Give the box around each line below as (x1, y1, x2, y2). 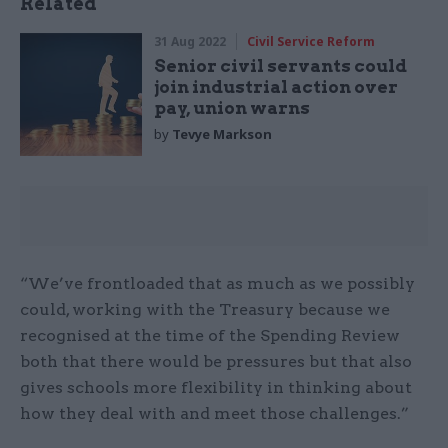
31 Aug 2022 (154, 33, 227, 51)
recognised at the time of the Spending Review (20, 325, 400, 345)
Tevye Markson (172, 125, 273, 144)
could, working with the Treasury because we (20, 299, 390, 319)
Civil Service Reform (247, 33, 376, 51)
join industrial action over (154, 77, 399, 98)
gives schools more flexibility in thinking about (20, 377, 412, 397)
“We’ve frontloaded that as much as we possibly (20, 273, 415, 293)
